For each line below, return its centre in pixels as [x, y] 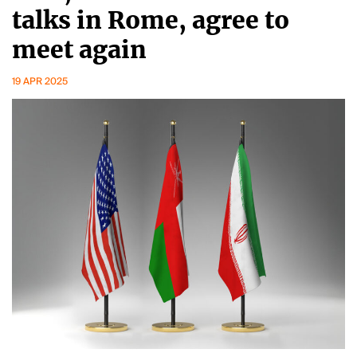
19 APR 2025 [40, 81]
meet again [79, 49]
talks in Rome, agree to [151, 20]
